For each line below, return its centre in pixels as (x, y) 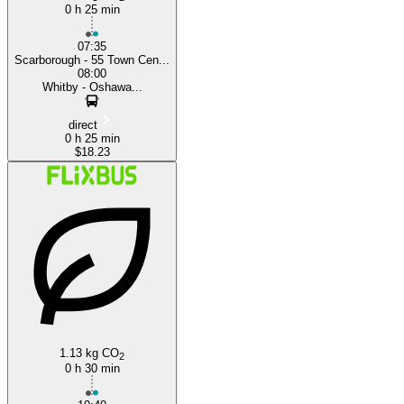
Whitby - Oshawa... (92, 87)
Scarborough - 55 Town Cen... (92, 60)
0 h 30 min (92, 368)
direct (83, 124)
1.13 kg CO (89, 353)
